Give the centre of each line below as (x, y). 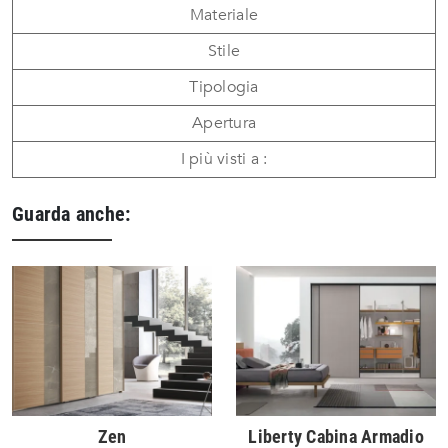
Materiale (224, 15)
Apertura (224, 123)
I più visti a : (224, 159)
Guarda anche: (71, 214)
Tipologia (224, 87)
